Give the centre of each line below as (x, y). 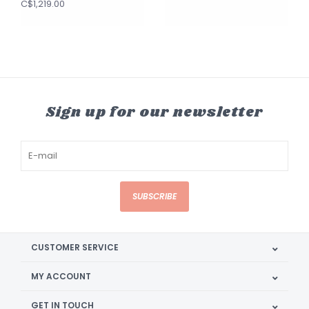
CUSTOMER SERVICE (75, 247)
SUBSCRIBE (154, 196)
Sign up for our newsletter (154, 112)
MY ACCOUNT (61, 276)
